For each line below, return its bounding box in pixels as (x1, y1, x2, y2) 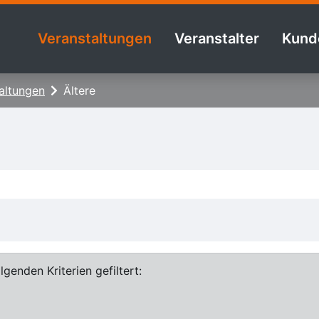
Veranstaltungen (38, 30, 152, 48)
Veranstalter (174, 30, 259, 48)
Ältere (63, 83, 95, 98)
